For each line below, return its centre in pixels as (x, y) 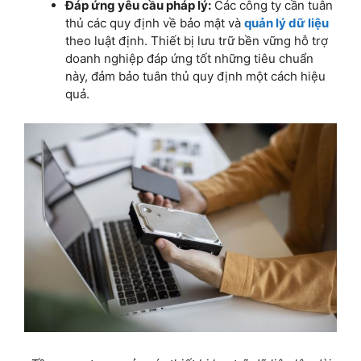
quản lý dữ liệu (286, 23)
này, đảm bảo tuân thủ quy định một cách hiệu (195, 76)
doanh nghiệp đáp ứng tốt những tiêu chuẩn (189, 58)
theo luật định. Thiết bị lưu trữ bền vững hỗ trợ (197, 40)
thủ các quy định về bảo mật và (155, 23)
